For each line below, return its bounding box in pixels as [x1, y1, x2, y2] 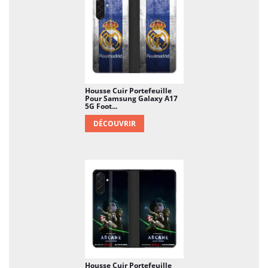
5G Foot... [84, 100, 117, 111]
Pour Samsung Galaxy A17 [84, 93, 178, 103]
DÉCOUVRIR [93, 118, 136, 129]
